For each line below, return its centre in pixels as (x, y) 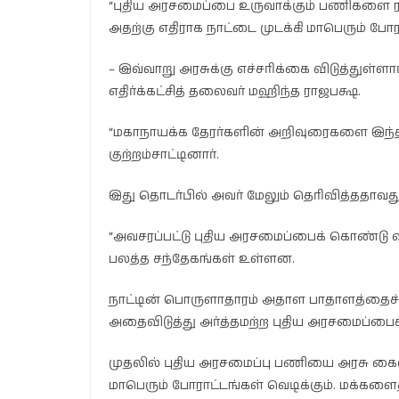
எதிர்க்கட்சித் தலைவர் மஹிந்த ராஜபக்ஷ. (235, 92)
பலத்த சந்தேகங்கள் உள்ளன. (202, 259)
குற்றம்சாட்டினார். (164, 155)
